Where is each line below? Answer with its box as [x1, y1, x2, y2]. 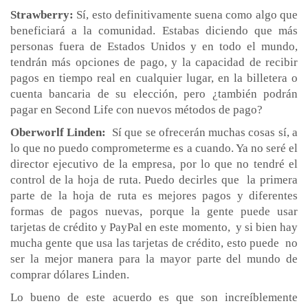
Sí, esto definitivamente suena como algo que [74, 8, 298, 21]
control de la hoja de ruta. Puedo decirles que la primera [10, 173, 298, 186]
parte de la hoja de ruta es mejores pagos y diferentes [10, 188, 298, 202]
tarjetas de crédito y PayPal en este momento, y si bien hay [10, 220, 298, 234]
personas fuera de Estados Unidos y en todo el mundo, [10, 39, 298, 53]
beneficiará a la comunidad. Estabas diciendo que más [10, 23, 298, 37]
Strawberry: [10, 8, 74, 21]
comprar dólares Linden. [10, 267, 129, 281]
